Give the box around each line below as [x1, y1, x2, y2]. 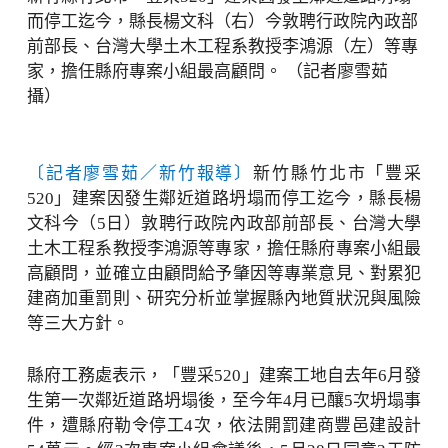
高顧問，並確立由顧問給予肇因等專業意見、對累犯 [26, 263, 422, 283]
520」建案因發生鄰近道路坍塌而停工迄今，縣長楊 [26, 188, 422, 208]
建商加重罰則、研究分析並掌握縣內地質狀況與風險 [26, 288, 422, 308]
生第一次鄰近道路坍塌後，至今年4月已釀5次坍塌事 [26, 390, 422, 410]
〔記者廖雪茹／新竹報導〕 [26, 163, 254, 183]
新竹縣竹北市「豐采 [253, 163, 422, 183]
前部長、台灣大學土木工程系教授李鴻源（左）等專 [26, 36, 418, 56]
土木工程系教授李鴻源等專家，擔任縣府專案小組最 [26, 238, 422, 258]
